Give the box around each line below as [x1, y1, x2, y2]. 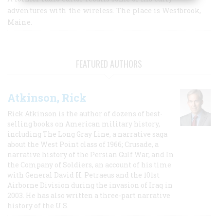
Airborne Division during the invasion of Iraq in [7, 180, 173, 190]
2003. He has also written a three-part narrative [7, 190, 170, 200]
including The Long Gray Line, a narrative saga [7, 129, 167, 139]
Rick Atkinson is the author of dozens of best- [7, 109, 163, 118]
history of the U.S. [7, 200, 69, 210]
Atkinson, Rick [7, 90, 87, 105]
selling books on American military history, [7, 119, 160, 128]
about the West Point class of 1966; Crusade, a [7, 139, 159, 149]
